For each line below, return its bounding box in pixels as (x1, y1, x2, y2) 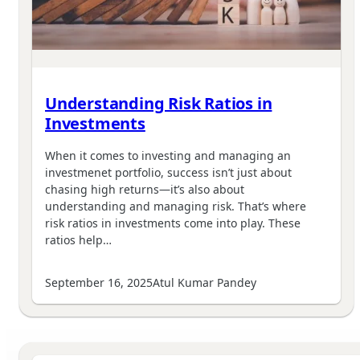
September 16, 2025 (45, 275, 153, 291)
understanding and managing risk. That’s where (45, 198, 306, 215)
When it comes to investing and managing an (45, 148, 291, 164)
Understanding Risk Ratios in (45, 92, 272, 115)
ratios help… (45, 232, 112, 248)
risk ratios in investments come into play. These (45, 215, 301, 231)
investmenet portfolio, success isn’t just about (45, 165, 292, 181)
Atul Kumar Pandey (153, 275, 256, 291)
